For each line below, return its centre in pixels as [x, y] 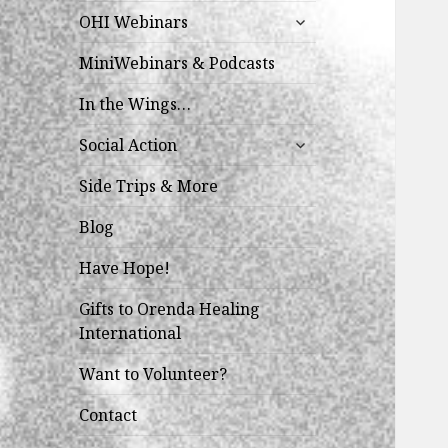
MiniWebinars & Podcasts [177, 63]
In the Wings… [135, 104]
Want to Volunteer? [153, 374]
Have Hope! [125, 268]
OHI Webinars [134, 22]
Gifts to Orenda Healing [170, 309]
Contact [108, 415]
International [130, 333]
